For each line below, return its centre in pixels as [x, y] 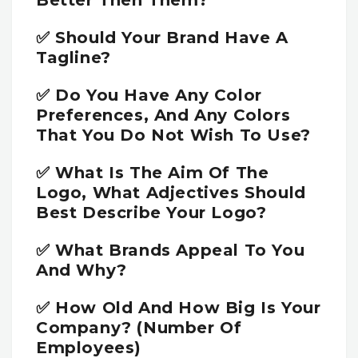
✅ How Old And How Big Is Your [179, 307]
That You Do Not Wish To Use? [173, 135]
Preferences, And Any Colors [163, 115]
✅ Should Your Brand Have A [162, 38]
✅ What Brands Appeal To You [171, 250]
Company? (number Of [139, 327]
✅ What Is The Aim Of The [153, 172]
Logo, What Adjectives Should [171, 192]
